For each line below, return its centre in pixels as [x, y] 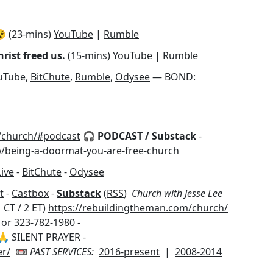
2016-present [129, 251]
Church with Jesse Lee [177, 193]
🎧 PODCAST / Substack [140, 136]
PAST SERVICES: [62, 251]
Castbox [30, 193]
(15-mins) [89, 55]
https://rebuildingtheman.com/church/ [138, 207]
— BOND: [173, 77]
